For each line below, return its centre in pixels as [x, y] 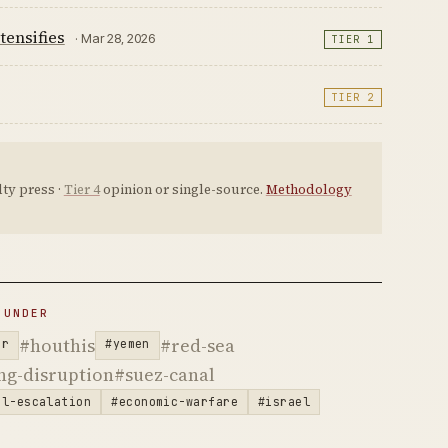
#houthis [57, 345]
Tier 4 [81, 189]
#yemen [127, 343]
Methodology [308, 189]
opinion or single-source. [182, 189]
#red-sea [197, 345]
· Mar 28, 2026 [114, 37]
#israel [284, 401]
